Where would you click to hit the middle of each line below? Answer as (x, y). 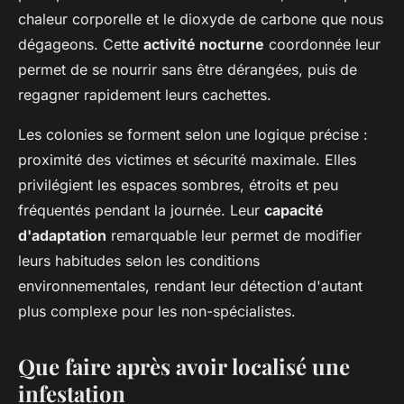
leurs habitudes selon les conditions (139, 261)
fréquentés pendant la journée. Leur (141, 211)
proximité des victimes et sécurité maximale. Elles (187, 160)
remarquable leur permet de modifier (234, 236)
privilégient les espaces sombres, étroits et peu (178, 185)
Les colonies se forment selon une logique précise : (193, 135)
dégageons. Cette (81, 45)
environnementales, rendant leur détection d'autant (190, 286)
